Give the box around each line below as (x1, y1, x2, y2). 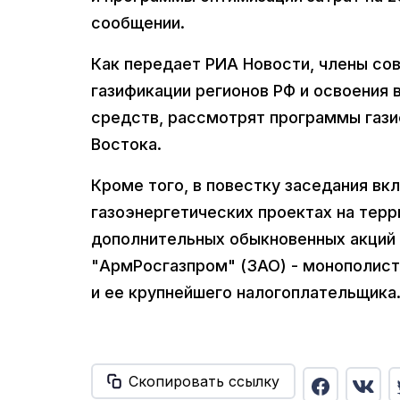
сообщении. (91, 13, 185, 33)
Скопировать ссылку (129, 372, 279, 391)
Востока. (91, 135, 162, 154)
